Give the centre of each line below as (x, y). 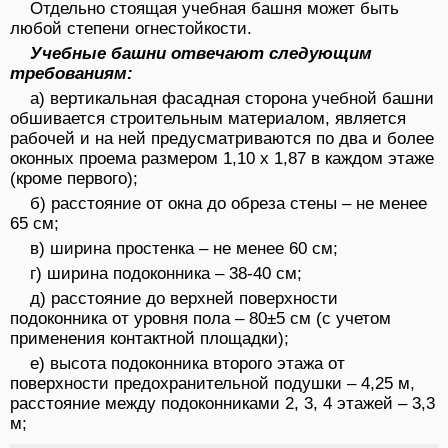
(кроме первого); (74, 179)
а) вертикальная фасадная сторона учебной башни (232, 99)
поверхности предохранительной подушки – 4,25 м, (212, 384)
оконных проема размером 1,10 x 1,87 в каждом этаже (222, 159)
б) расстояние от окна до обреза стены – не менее (228, 204)
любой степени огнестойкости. (131, 29)
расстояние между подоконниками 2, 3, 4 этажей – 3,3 (222, 404)
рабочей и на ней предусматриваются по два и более (222, 139)
